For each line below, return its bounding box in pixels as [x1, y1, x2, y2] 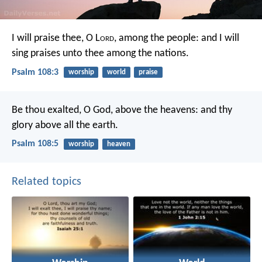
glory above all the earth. [12, 119, 118, 131]
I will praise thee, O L [12, 33, 100, 44]
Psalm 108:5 [12, 139, 58, 149]
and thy [198, 104, 232, 116]
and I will [199, 33, 239, 44]
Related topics [12, 176, 81, 188]
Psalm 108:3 [12, 67, 58, 77]
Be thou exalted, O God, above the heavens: [12, 104, 198, 116]
